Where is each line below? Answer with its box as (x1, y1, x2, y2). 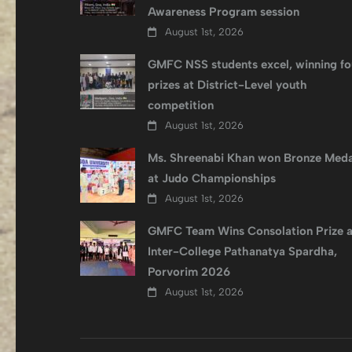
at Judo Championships (148, 171, 276, 185)
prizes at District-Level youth (148, 78, 307, 92)
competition (148, 98, 214, 112)
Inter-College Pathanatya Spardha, (148, 244, 337, 258)
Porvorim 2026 (148, 265, 230, 279)
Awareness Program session (148, 5, 299, 19)
